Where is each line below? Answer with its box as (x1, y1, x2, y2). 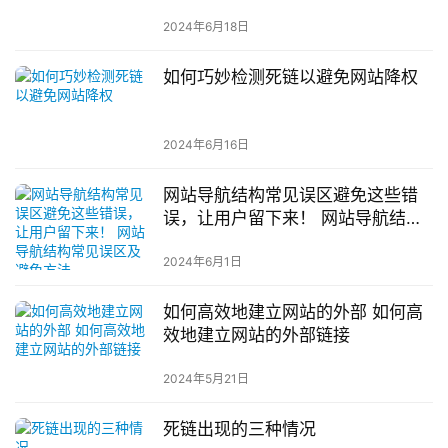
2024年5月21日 (162, 371, 249, 387)
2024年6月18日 (162, 19, 249, 35)
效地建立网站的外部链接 (162, 324, 350, 345)
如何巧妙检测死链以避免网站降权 (162, 67, 418, 88)
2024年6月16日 (162, 136, 249, 152)
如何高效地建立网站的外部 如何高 (162, 301, 423, 322)
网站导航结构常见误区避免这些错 (162, 184, 418, 205)
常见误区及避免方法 (162, 230, 316, 251)
